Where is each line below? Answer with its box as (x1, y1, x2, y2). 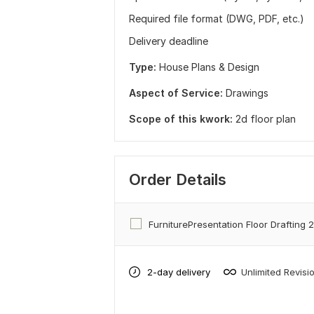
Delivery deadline (129, 35, 208, 47)
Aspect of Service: (129, 87, 223, 99)
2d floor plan (235, 113, 296, 125)
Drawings (226, 87, 268, 99)
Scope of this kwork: (129, 113, 233, 125)
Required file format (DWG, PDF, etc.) (129, 13, 304, 25)
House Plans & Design (159, 61, 259, 73)
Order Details (129, 170, 226, 189)
